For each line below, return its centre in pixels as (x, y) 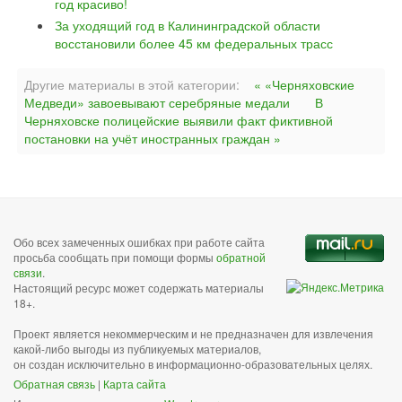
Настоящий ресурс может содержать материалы (139, 288)
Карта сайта (135, 384)
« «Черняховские (304, 84)
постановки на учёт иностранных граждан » (153, 138)
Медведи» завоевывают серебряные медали (157, 102)
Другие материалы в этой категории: (132, 84)
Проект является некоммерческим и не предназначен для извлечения (193, 333)
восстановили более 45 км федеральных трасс (194, 43)
